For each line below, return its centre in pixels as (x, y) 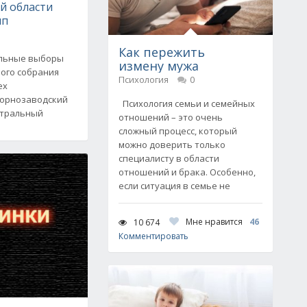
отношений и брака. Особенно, (187, 172)
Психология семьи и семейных (187, 103)
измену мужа (159, 66)
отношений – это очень (171, 117)
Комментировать (153, 236)
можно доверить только (172, 145)
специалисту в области (169, 158)
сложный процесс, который (178, 131)
